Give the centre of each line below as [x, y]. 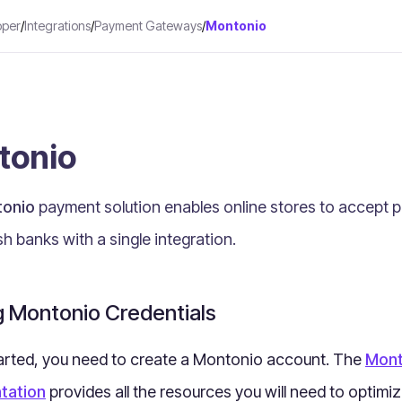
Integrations [57, 26]
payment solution [100, 207]
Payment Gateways [148, 26]
